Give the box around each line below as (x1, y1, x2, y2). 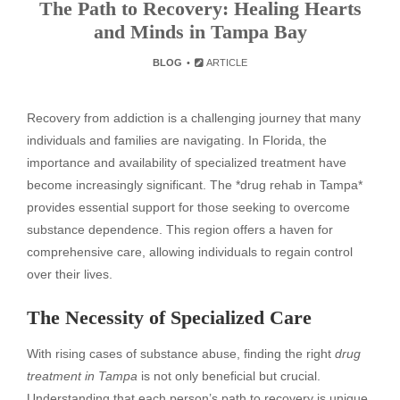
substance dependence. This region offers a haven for (27, 222, 333, 237)
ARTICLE (204, 57, 248, 68)
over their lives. (27, 267, 112, 281)
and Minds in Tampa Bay (93, 21, 307, 43)
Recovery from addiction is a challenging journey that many (27, 111, 361, 125)
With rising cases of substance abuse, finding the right (27, 346, 335, 361)
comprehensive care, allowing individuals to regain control (27, 245, 353, 259)
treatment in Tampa (27, 368, 137, 383)
